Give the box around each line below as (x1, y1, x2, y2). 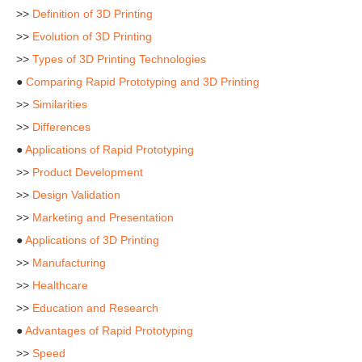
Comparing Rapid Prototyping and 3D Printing (26, 75, 259, 88)
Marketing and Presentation (32, 211, 174, 224)
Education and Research (32, 301, 158, 314)
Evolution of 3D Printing (32, 30, 152, 43)
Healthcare (32, 279, 88, 292)
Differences (32, 120, 90, 133)
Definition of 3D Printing (32, 7, 153, 20)
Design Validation (32, 188, 120, 201)
